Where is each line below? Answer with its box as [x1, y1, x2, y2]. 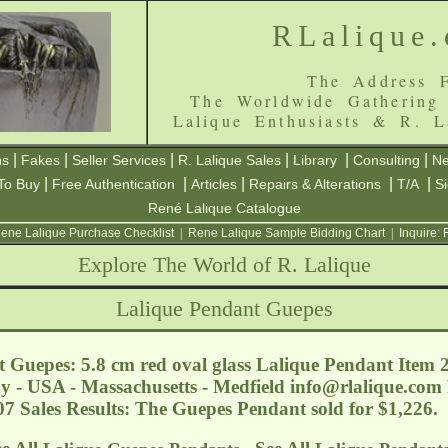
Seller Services [72, 152, 166, 168]
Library [293, 152, 337, 168]
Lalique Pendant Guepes [115, 296, 333, 321]
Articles [191, 176, 237, 192]
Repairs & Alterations [249, 176, 381, 192]
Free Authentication [52, 176, 175, 192]
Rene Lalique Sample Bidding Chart [187, 226, 385, 240]
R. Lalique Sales [178, 152, 281, 168]
